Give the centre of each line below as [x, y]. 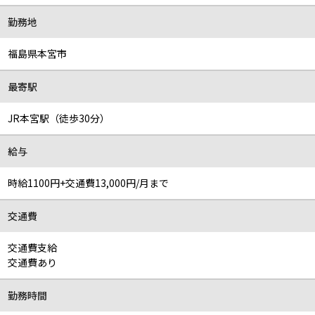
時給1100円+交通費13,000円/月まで [89, 183]
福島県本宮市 [38, 53]
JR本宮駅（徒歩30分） [59, 118]
